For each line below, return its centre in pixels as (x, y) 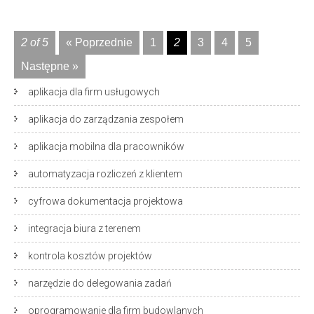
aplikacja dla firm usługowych (94, 92)
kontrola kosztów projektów (90, 256)
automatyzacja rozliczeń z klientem (105, 174)
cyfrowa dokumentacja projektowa (105, 201)
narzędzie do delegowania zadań (100, 283)
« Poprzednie (99, 42)
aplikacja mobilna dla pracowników (106, 146)
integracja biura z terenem (84, 228)
